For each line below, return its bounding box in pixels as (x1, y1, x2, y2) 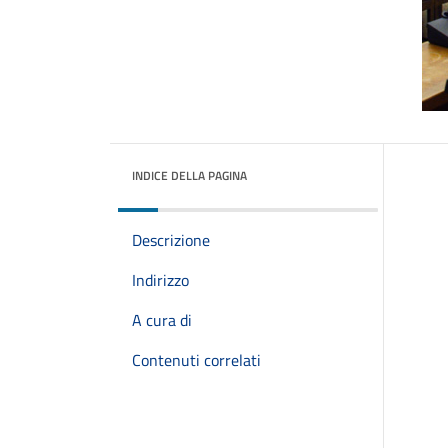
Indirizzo (132, 268, 189, 292)
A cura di (132, 308, 192, 332)
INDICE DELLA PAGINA (132, 166, 247, 185)
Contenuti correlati (132, 348, 261, 372)
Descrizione (132, 228, 210, 252)
